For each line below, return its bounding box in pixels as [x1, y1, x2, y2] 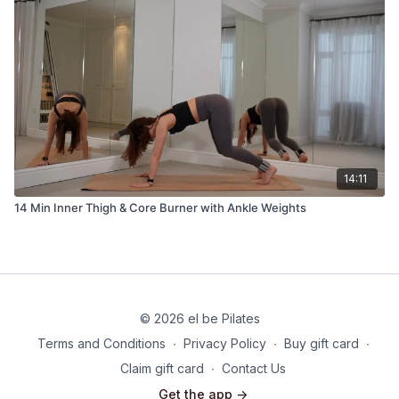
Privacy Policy [183, 336, 266, 351]
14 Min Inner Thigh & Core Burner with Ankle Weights [14, 199, 306, 215]
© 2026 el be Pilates [139, 311, 260, 326]
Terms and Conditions [37, 336, 166, 351]
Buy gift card [283, 336, 359, 351]
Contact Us [222, 361, 286, 376]
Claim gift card [120, 361, 204, 376]
